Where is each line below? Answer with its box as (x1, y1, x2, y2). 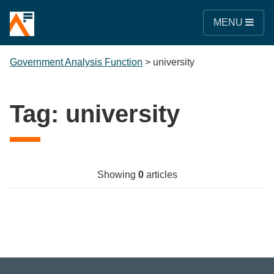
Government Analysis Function (10, 57, 143, 67)
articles (143, 169, 177, 180)
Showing (97, 169, 138, 180)
